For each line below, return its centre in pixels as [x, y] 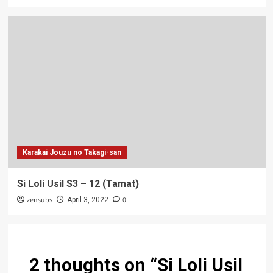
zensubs [39, 200]
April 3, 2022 [87, 200]
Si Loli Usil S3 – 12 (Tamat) [78, 183]
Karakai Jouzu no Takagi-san [72, 152]
